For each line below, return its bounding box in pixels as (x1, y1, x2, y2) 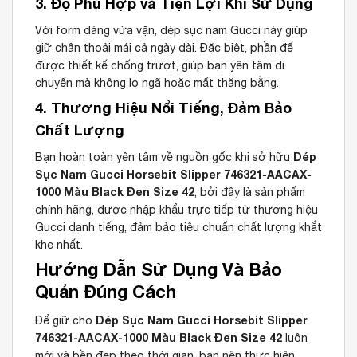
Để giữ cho (35, 313, 96, 327)
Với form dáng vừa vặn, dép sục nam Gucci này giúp (35, 23, 308, 37)
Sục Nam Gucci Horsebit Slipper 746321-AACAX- (35, 167, 312, 181)
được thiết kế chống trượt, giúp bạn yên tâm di (35, 58, 284, 72)
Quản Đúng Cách (35, 280, 176, 302)
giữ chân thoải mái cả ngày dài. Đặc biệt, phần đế (35, 41, 293, 54)
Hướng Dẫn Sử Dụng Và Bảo (35, 258, 282, 280)
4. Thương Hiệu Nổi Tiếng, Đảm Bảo (35, 98, 292, 116)
